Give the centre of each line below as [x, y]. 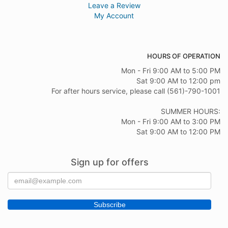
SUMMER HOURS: [191, 111]
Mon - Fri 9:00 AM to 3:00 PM [171, 122]
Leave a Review [114, 6]
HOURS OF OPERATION [184, 56]
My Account [114, 16]
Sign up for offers [109, 162]
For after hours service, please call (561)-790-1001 [136, 91]
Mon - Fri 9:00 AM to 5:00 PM [171, 71]
